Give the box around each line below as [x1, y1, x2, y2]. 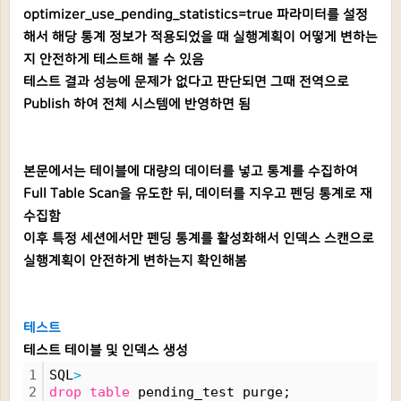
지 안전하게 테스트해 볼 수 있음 [23, 52, 204, 67]
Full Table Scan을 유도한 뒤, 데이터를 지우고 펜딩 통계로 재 [23, 186, 372, 201]
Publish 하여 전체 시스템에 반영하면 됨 [23, 97, 251, 112]
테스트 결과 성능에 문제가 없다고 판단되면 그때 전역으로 [23, 74, 349, 90]
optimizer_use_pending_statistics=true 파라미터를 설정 [23, 7, 368, 22]
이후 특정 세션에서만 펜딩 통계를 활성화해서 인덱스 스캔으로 [23, 231, 374, 246]
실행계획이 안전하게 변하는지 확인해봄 [23, 253, 247, 269]
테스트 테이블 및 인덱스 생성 [23, 343, 188, 358]
